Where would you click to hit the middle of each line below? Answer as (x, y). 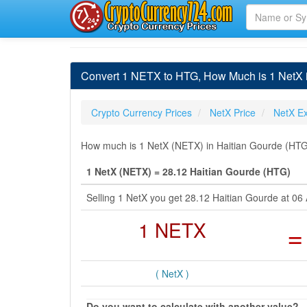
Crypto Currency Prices (142, 112)
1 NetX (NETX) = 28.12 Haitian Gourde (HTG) (188, 171)
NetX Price (233, 112)
